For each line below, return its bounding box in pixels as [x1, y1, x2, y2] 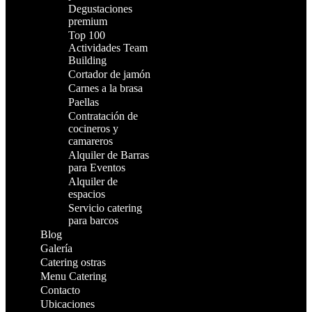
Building [68, 54, 107, 66]
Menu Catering [40, 270, 107, 282]
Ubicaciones [40, 298, 95, 310]
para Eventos [68, 162, 125, 173]
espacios [68, 188, 108, 200]
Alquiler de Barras [68, 149, 149, 161]
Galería [40, 242, 72, 254]
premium [68, 15, 107, 27]
